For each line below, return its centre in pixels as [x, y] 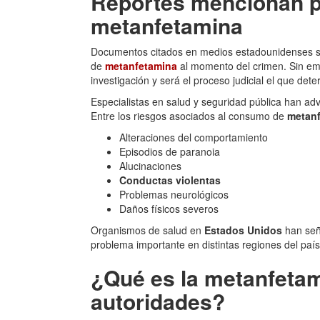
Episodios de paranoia [170, 151]
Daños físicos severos [169, 209]
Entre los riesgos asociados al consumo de [189, 116]
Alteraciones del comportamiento [194, 137]
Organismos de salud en [147, 230]
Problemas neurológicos [174, 194]
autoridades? [158, 301]
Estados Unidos [243, 230]
